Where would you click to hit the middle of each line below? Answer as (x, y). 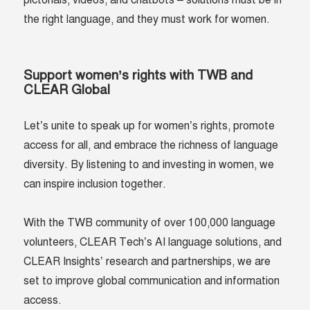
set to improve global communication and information (152, 281)
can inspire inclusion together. (95, 184)
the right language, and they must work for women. (147, 20)
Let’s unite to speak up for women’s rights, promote (149, 126)
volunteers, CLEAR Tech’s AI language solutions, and (153, 243)
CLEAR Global (71, 90)
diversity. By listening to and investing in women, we (149, 165)
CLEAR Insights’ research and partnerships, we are (147, 262)
